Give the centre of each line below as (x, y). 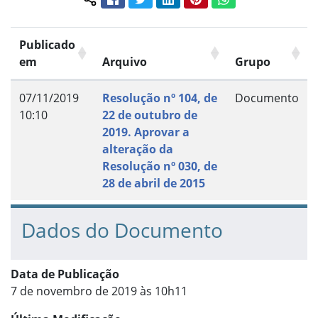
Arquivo (125, 61)
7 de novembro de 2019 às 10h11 (99, 291)
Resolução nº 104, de (160, 98)
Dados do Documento (122, 230)
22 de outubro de (150, 115)
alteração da (138, 149)
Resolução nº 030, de (160, 166)
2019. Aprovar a (146, 132)
